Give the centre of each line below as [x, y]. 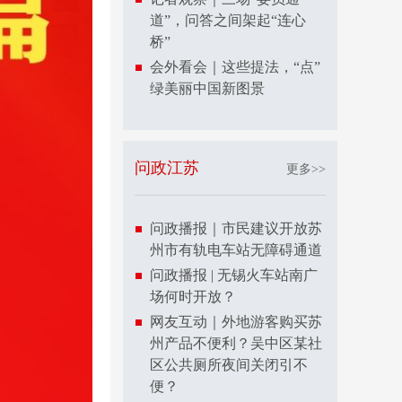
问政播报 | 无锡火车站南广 [234, 275]
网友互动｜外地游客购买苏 [236, 322]
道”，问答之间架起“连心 [228, 20]
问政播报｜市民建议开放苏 [236, 228]
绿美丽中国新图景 [207, 88]
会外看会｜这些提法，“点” [235, 67]
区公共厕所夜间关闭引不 [229, 365]
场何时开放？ [193, 297]
